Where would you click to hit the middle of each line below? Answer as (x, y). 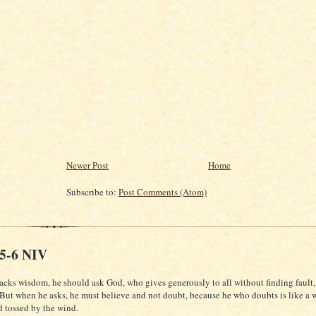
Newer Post (87, 165)
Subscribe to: (92, 192)
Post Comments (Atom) (163, 192)
